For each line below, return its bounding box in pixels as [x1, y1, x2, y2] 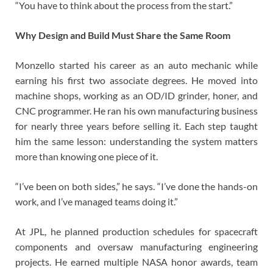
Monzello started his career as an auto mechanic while [15, 59, 258, 71]
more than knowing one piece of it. [15, 151, 158, 163]
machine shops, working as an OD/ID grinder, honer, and [15, 90, 258, 102]
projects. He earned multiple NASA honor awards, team [15, 256, 258, 268]
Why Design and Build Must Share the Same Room [15, 29, 230, 41]
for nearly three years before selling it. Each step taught [15, 120, 258, 132]
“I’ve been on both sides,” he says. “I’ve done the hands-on [15, 180, 258, 193]
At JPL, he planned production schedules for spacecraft [15, 225, 258, 238]
